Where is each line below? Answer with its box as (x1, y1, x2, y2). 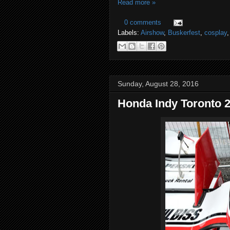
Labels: (118, 28, 141, 36)
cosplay (204, 28, 227, 36)
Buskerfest (168, 28, 200, 36)
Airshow (141, 28, 164, 36)
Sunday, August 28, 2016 (118, 80, 199, 88)
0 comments (124, 18, 161, 26)
